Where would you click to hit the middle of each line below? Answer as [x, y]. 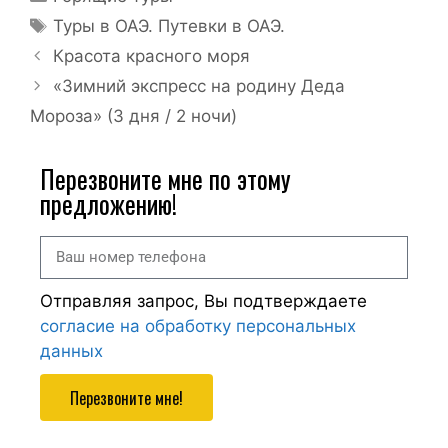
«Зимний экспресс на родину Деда [199, 86]
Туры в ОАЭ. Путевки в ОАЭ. [169, 26]
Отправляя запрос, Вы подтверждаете [203, 301]
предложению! [108, 204]
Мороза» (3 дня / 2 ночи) [133, 116]
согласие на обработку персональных [198, 326]
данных [71, 351]
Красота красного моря [152, 56]
